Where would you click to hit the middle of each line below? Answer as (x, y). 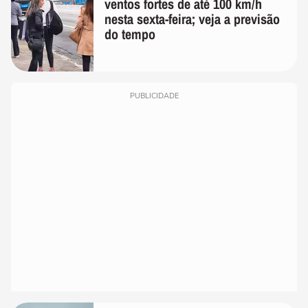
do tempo (130, 34)
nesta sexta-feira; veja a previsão (192, 19)
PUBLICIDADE (154, 96)
